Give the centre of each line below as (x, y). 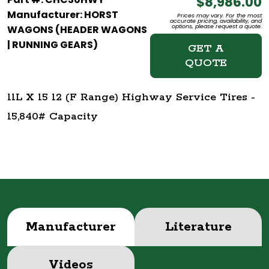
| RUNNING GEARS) (53, 45)
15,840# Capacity (53, 117)
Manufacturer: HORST (63, 15)
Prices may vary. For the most (219, 16)
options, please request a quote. (217, 26)
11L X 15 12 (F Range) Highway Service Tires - (131, 98)
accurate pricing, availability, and (216, 21)
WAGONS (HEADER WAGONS (77, 30)
